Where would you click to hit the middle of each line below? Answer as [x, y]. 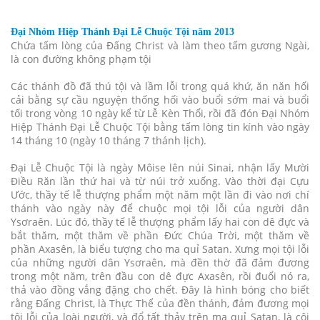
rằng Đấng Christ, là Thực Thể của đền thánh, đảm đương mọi [160, 303]
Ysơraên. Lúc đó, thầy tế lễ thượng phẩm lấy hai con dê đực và [160, 221]
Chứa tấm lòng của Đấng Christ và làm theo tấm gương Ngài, [160, 45]
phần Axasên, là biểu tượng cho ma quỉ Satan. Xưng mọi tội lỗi [160, 249]
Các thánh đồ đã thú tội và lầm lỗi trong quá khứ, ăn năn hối [160, 86]
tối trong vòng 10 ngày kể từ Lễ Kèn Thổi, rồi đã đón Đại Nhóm [160, 113]
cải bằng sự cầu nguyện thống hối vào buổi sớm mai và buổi [160, 99]
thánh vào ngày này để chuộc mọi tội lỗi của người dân [160, 208]
